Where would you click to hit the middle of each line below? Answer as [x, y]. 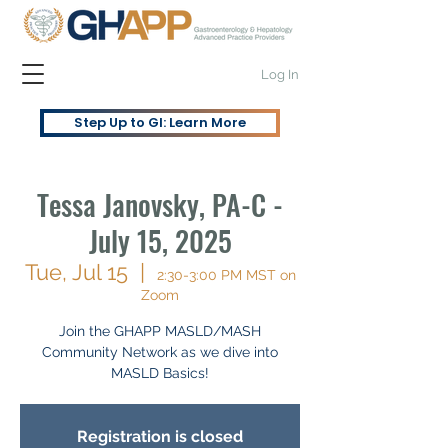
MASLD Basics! [160, 373]
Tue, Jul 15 [76, 272]
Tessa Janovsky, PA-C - [160, 204]
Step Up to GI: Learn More [160, 122]
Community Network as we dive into [160, 352]
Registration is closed [160, 436]
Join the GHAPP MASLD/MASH [160, 331]
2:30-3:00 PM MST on [226, 275]
